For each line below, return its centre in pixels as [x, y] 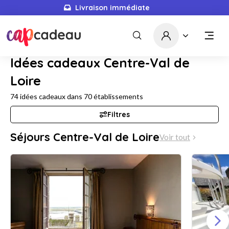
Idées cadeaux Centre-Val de [100, 63]
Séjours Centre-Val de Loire [85, 137]
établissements [118, 96]
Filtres [119, 114]
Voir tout [175, 137]
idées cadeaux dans [51, 96]
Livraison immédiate [112, 8]
